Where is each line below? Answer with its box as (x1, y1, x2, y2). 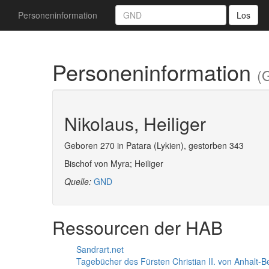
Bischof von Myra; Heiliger (64, 157, 163, 169)
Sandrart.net (76, 243, 124, 255)
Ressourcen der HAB (52, 214, 223, 240)
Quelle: (64, 175, 94, 187)
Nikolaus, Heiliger (64, 110, 206, 136)
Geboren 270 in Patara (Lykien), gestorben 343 (64, 139, 244, 151)
